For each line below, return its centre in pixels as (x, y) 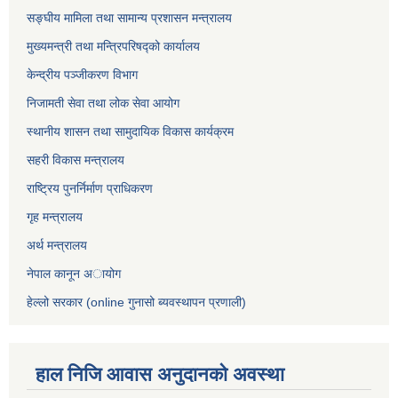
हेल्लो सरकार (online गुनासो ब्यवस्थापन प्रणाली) (136, 302)
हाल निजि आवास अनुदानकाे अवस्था (160, 375)
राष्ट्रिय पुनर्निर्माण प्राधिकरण (90, 189)
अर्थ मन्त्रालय (57, 246)
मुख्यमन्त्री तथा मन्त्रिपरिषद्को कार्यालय (113, 47)
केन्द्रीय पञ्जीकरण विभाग (82, 75)
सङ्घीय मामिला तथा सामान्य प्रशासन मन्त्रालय (129, 18)
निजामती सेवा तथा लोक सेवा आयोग (103, 103)
